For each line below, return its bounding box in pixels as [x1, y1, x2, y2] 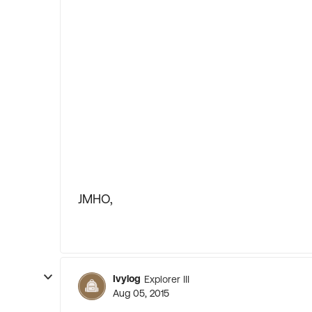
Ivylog [113, 273, 141, 284]
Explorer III [144, 273, 189, 285]
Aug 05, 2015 [113, 288, 169, 299]
